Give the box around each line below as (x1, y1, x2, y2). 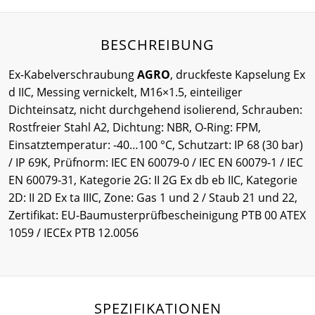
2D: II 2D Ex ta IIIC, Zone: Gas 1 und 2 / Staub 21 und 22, (8, 189, 297, 205)
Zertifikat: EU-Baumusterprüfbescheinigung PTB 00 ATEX (8, 207, 306, 223)
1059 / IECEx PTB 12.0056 (8, 224, 139, 240)
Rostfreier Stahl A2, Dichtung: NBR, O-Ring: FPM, (8, 119, 261, 135)
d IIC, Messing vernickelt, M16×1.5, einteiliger (8, 84, 243, 100)
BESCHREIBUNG (101, 34, 214, 54)
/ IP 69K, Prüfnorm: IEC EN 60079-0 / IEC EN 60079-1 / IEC (8, 154, 303, 170)
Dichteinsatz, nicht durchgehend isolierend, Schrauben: (8, 101, 302, 117)
